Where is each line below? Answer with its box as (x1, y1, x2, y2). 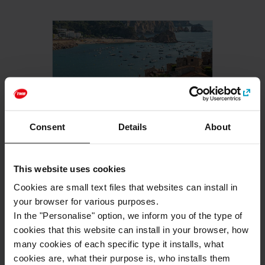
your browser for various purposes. (14, 196, 159, 206)
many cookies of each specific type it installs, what (14, 238, 224, 249)
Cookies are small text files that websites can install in (14, 182, 238, 192)
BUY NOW (110, 205, 155, 216)
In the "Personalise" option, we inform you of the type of (14, 210, 243, 221)
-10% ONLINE (106, 108, 159, 118)
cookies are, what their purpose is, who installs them (14, 253, 231, 263)
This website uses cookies (14, 163, 126, 173)
